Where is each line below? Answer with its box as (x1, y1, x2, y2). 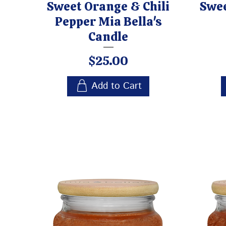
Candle (88, 28, 128, 44)
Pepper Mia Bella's (54, 13, 162, 29)
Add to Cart (91, 79, 142, 93)
